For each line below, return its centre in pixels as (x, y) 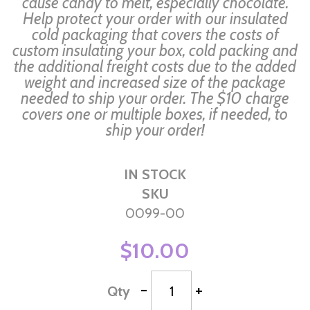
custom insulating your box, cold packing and (155, 51)
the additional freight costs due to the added (155, 67)
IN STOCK (155, 175)
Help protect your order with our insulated (155, 19)
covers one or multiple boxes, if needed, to (155, 115)
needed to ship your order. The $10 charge (155, 99)
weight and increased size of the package (155, 83)
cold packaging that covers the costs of (155, 35)
